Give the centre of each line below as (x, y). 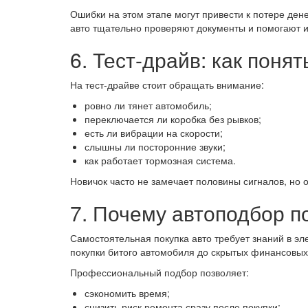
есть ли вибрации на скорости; (154, 133)
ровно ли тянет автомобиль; (148, 105)
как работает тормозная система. (160, 160)
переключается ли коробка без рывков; (173, 119)
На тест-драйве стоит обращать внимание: (167, 85)
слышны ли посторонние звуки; (155, 146)
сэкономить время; (127, 293)
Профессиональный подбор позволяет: (159, 272)
